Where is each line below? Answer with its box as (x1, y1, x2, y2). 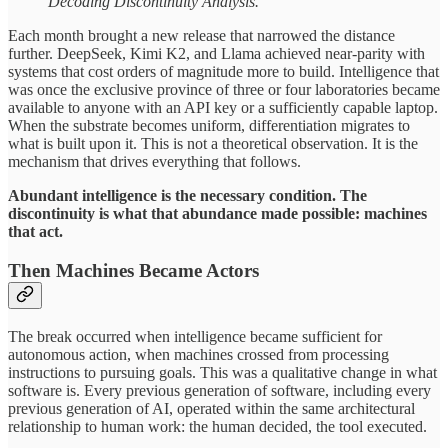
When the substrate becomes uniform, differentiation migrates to (8, 117, 410, 135)
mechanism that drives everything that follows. (8, 153, 301, 171)
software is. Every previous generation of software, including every (8, 381, 431, 399)
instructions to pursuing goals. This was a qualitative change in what (8, 363, 437, 381)
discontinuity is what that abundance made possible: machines (8, 205, 427, 223)
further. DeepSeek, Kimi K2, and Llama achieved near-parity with (8, 45, 425, 63)
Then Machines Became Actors (8, 260, 259, 281)
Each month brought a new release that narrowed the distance (8, 27, 395, 45)
